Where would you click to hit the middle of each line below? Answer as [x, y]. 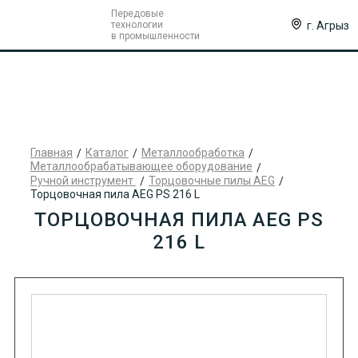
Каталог [107, 153]
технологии [137, 25]
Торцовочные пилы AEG [211, 180]
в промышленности [155, 36]
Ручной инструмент [83, 180]
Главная [51, 153]
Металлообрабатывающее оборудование [141, 167]
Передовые [137, 14]
